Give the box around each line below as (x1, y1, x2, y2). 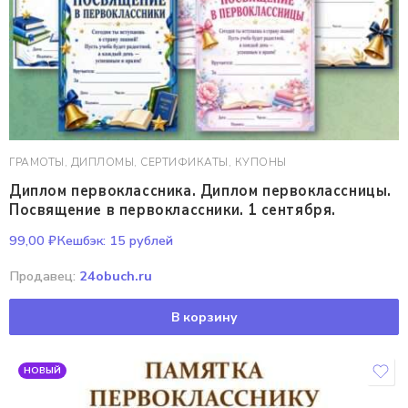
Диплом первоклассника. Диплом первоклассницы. (9, 180, 392, 202)
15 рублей (106, 231, 173, 250)
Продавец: (9, 267, 79, 285)
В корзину (170, 308, 238, 326)
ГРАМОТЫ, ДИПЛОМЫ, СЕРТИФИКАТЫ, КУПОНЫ (9, 155, 287, 169)
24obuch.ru (79, 267, 152, 285)
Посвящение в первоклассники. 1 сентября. (9, 199, 336, 220)
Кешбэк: (56, 231, 106, 250)
